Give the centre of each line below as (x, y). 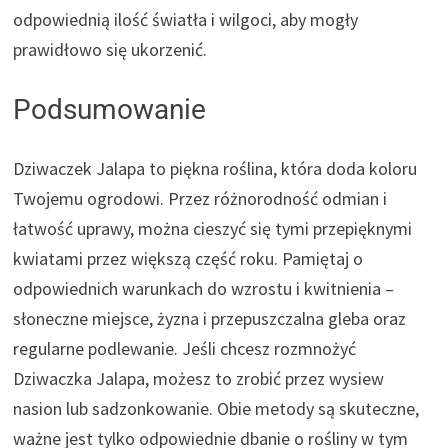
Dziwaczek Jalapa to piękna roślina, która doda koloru (215, 169)
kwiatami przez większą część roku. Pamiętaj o (188, 259)
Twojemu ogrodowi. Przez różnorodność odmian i (200, 199)
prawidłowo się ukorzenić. (110, 50)
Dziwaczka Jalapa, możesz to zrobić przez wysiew (199, 379)
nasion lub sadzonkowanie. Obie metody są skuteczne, (216, 409)
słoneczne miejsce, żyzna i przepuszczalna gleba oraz (210, 319)
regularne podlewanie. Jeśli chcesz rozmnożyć (185, 349)
